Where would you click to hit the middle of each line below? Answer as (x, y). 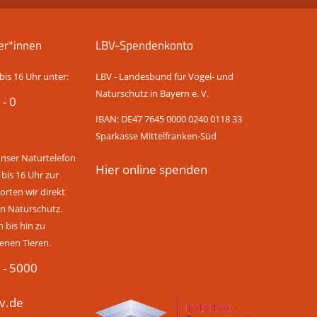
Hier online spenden (152, 169)
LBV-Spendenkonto (145, 45)
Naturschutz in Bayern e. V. (152, 93)
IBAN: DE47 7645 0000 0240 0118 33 (169, 119)
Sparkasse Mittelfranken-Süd (156, 136)
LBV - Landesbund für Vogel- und (165, 76)
